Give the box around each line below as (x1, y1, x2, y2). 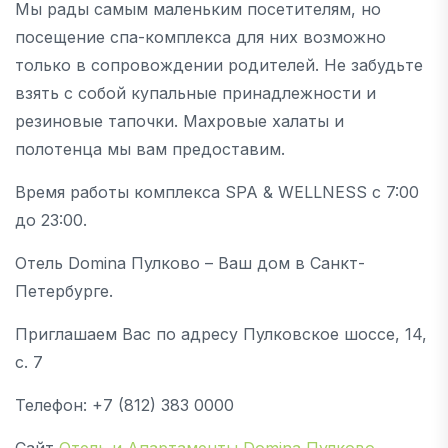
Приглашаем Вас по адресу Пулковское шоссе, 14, (15, 324, 427, 345)
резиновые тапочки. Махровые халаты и (15, 111, 344, 132)
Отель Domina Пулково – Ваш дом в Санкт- (15, 253, 365, 274)
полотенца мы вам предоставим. (15, 139, 285, 160)
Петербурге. (15, 281, 113, 302)
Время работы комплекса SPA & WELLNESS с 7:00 (15, 182, 419, 203)
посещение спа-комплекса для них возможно (15, 27, 386, 48)
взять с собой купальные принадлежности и (15, 83, 376, 104)
